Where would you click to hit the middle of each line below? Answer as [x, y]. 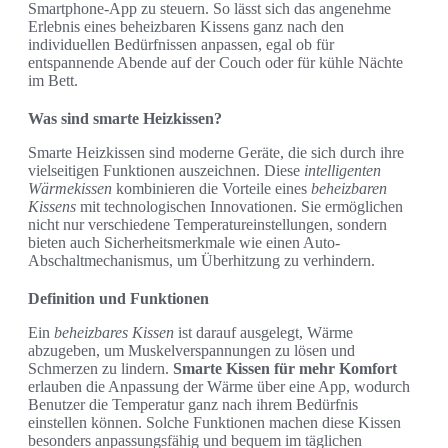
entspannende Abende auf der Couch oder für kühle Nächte [215, 63]
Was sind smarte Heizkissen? [125, 119]
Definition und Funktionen [118, 299]
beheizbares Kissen [114, 333]
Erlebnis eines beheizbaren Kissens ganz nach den [186, 27]
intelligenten [342, 171]
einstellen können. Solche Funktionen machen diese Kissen [214, 423]
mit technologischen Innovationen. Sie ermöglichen [239, 207]
